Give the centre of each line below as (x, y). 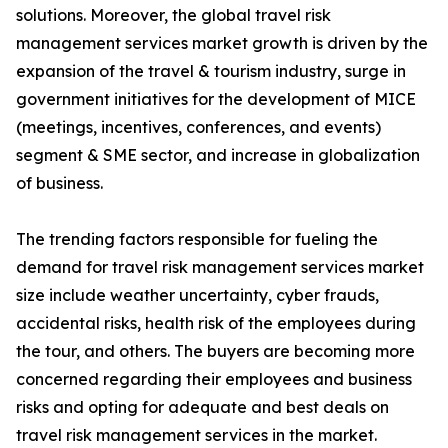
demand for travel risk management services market (220, 267)
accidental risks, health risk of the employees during (216, 323)
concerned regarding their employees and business (214, 379)
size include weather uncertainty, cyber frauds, (197, 295)
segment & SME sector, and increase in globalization (218, 155)
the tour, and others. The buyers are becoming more (215, 351)
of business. (59, 183)
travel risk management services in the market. (196, 435)
